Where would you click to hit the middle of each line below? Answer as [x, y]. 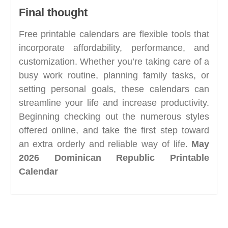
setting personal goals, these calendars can [114, 89]
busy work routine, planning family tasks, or [114, 75]
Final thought [53, 12]
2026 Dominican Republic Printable [114, 158]
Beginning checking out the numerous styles [114, 116]
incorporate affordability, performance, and [114, 48]
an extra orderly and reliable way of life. [105, 144]
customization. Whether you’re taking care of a [114, 61]
